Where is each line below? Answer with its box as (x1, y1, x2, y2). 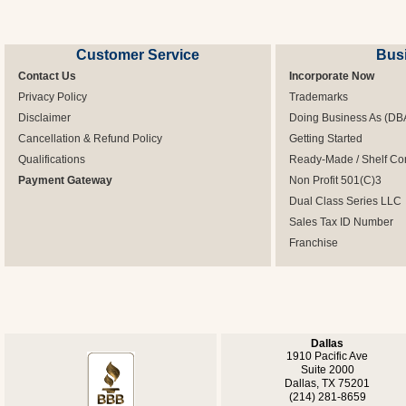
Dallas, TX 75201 (285, 377, 370, 390)
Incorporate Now (289, 70, 374, 82)
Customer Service (76, 47, 199, 63)
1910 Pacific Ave (286, 350, 368, 362)
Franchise (289, 237, 338, 249)
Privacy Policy (18, 91, 87, 103)
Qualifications (18, 153, 85, 166)
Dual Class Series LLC (289, 195, 401, 208)
